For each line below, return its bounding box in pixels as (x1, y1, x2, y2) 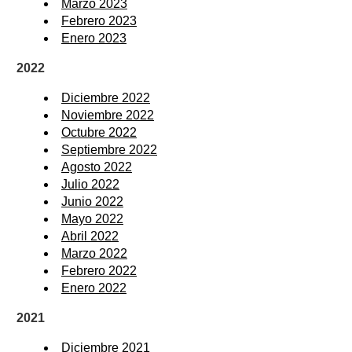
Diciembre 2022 (61, 90, 150, 104)
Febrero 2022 (61, 263, 137, 277)
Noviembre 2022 (61, 108, 154, 122)
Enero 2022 (61, 280, 126, 295)
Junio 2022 (61, 194, 123, 208)
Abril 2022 (61, 229, 119, 243)
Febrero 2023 (61, 13, 137, 27)
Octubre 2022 (61, 125, 137, 139)
